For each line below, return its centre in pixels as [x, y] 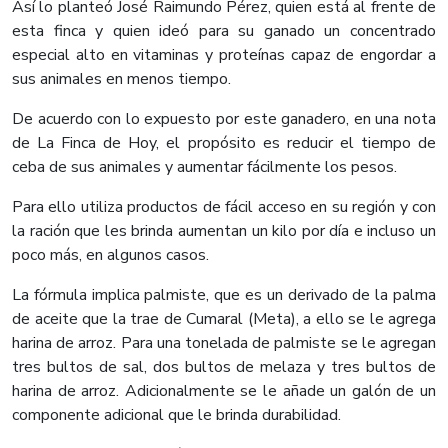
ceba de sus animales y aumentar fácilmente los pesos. [208, 167]
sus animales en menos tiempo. [121, 79]
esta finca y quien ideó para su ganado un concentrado [224, 31]
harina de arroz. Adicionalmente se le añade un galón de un [224, 391]
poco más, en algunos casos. [110, 255]
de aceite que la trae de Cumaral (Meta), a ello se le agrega [224, 319]
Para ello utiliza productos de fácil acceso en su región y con [224, 207]
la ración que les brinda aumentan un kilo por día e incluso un [224, 231]
